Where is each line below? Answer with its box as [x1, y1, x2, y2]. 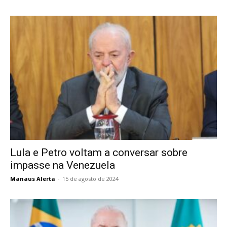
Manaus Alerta [10, 175, 55, 183]
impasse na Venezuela [10, 159, 115, 172]
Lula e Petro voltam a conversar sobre [10, 146, 187, 159]
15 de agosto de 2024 [62, 175, 119, 183]
